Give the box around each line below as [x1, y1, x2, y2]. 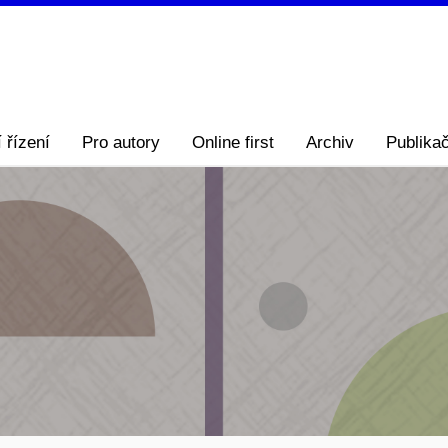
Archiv [306, 133, 354, 153]
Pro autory [82, 133, 160, 153]
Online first [192, 133, 274, 153]
